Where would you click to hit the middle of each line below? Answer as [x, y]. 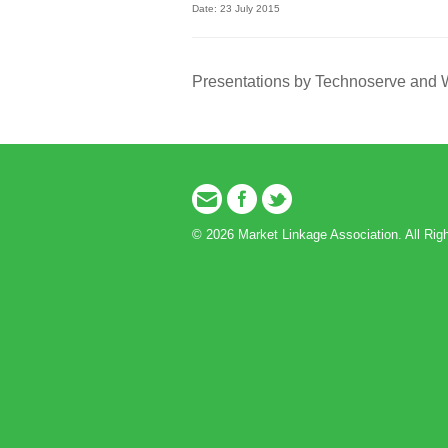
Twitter [281, 221]
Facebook [255, 221]
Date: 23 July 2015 [236, 8]
